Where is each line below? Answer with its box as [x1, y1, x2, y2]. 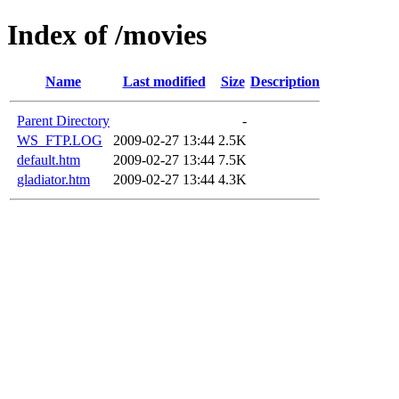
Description [250, 73, 320, 89]
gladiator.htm [17, 171, 90, 187]
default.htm [17, 151, 80, 167]
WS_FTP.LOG [17, 132, 102, 148]
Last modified [122, 73, 206, 89]
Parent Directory [17, 112, 110, 128]
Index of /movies [7, 19, 207, 52]
